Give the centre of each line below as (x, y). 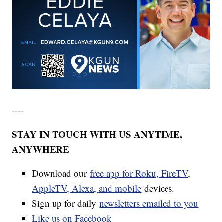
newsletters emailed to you (149, 203)
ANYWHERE (41, 149)
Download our (61, 173)
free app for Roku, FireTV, (140, 173)
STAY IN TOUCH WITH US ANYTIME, (97, 134)
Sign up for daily (66, 203)
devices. (158, 188)
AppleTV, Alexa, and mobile (87, 188)
